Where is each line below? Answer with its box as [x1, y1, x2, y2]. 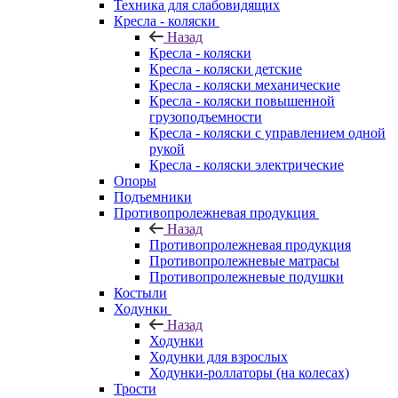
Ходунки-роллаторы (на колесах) [149, 364, 349, 380]
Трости [114, 380, 156, 396]
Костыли [114, 284, 167, 300]
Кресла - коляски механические [149, 76, 340, 92]
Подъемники [114, 188, 192, 204]
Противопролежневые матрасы [149, 252, 339, 268]
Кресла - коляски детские [149, 60, 302, 76]
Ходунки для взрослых [149, 348, 288, 364]
